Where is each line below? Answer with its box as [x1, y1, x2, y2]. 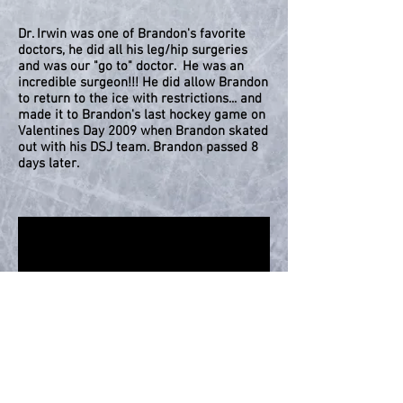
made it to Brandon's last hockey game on [18, 107, 265, 123]
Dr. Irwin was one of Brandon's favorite [18, 26, 246, 42]
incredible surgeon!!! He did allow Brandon [18, 75, 268, 91]
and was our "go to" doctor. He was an [18, 58, 244, 75]
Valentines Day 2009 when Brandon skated [18, 123, 268, 139]
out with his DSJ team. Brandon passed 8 [18, 139, 258, 156]
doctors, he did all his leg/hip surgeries [18, 42, 247, 58]
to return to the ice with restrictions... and [18, 91, 262, 107]
